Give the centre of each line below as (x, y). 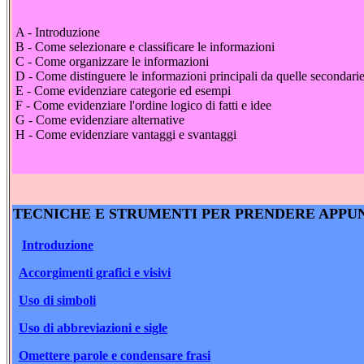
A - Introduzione (58, 32)
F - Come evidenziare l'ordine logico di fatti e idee (143, 105)
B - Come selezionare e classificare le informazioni (145, 46)
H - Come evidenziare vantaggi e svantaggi (126, 134)
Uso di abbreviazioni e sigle (93, 328)
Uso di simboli (57, 301)
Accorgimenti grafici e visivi (95, 273)
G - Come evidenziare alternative (100, 119)
